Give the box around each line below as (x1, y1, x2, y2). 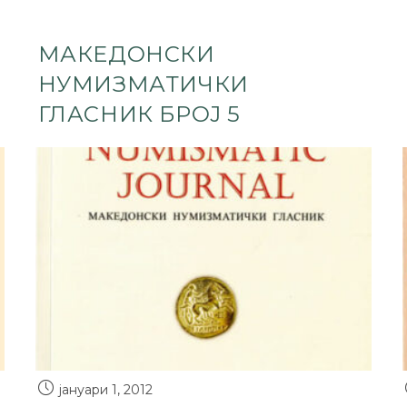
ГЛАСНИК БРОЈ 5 (37, 100, 242, 127)
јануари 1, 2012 (58, 381, 153, 398)
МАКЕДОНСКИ (37, 40, 215, 67)
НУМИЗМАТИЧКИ (37, 70, 249, 97)
